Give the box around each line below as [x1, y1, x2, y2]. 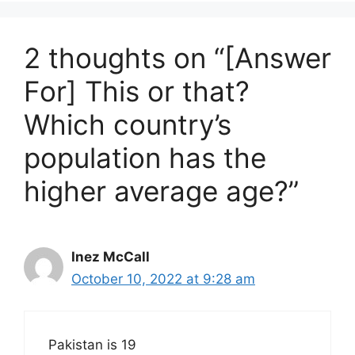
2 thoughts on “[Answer [24, 40, 331, 74]
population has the [24, 140, 266, 174]
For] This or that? [24, 74, 250, 108]
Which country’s [24, 107, 231, 141]
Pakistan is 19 [48, 337, 136, 353]
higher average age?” [24, 174, 299, 208]
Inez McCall [71, 248, 150, 265]
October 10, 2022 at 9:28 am [71, 270, 255, 287]
